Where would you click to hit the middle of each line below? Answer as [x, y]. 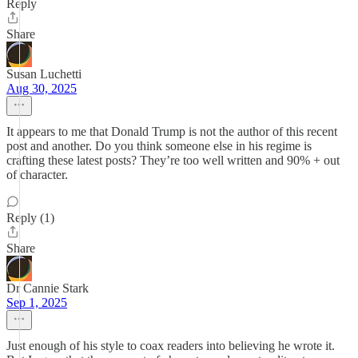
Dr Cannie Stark [48, 288]
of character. [37, 175]
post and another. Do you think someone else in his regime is [159, 146]
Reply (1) [30, 218]
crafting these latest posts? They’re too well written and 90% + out [173, 160]
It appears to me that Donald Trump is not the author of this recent [172, 131]
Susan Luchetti [44, 74]
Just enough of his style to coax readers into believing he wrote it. [171, 346]
